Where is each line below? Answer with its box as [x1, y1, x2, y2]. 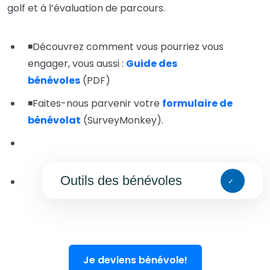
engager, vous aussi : [28, 57, 124, 71]
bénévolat [28, 113, 81, 127]
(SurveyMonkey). [83, 113, 163, 127]
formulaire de [162, 96, 233, 110]
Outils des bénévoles [60, 173, 182, 188]
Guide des [126, 57, 177, 71]
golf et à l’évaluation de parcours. [7, 1, 165, 15]
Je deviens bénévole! [83, 253, 187, 267]
